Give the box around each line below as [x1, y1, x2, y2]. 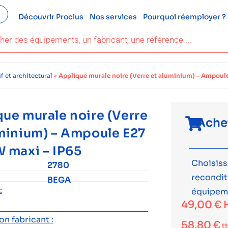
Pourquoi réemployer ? [142, 12, 226, 21]
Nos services [89, 12, 137, 21]
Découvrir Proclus [18, 12, 83, 21]
